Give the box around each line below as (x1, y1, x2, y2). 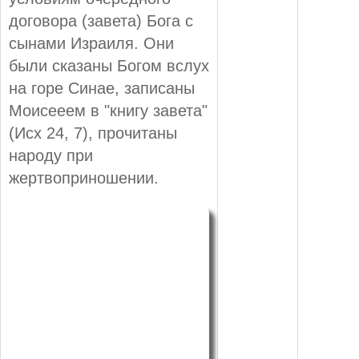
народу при (9, 146, 93, 164)
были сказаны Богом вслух (9, 56, 209, 75)
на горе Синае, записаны (9, 79, 195, 97)
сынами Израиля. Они (9, 34, 174, 52)
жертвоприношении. (9, 168, 159, 187)
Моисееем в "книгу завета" (9, 101, 208, 119)
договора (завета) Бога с (9, 11, 193, 30)
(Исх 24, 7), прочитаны (9, 123, 177, 142)
